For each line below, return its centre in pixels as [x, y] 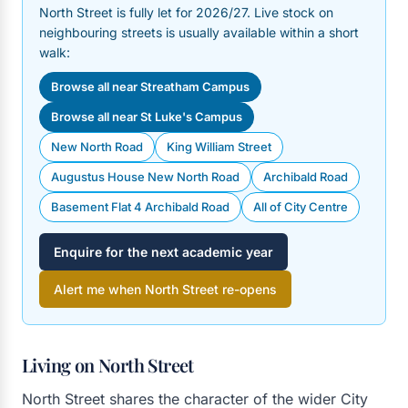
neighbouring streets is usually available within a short [199, 32]
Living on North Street [108, 365]
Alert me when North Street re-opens [165, 289]
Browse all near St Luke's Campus [147, 117]
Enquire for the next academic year [163, 252]
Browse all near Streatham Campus [150, 87]
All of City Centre [301, 207]
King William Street [219, 147]
